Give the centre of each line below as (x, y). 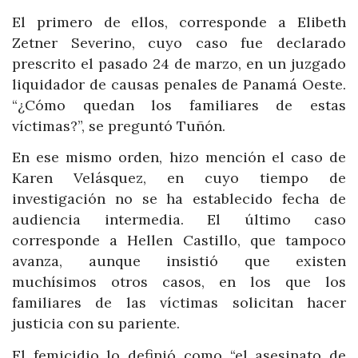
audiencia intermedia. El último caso (179, 220)
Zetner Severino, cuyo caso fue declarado (179, 42)
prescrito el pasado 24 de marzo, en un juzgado (179, 63)
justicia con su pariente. (96, 324)
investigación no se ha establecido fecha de (179, 199)
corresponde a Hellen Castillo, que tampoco (179, 241)
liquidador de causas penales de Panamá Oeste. (179, 84)
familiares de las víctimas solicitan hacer (179, 303)
